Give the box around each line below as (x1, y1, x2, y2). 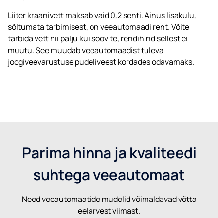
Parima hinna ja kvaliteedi (21, 142, 197, 163)
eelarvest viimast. (78, 205, 140, 216)
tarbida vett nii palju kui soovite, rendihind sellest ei (8, 33, 188, 44)
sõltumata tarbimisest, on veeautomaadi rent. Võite (8, 21, 189, 32)
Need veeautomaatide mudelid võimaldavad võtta (21, 193, 197, 204)
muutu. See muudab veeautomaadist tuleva (8, 44, 163, 55)
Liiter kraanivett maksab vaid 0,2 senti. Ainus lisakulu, (8, 9, 196, 20)
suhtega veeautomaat (33, 164, 185, 184)
